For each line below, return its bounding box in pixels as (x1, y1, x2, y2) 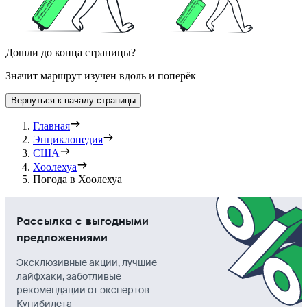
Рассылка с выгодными (16, 212, 149, 229)
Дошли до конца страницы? (5, 46, 136, 58)
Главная (33, 119, 70, 132)
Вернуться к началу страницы (11, 95, 136, 106)
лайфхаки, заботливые (16, 269, 121, 282)
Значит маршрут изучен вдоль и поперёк (5, 69, 196, 82)
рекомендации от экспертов (16, 283, 149, 296)
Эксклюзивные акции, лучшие (16, 256, 157, 269)
